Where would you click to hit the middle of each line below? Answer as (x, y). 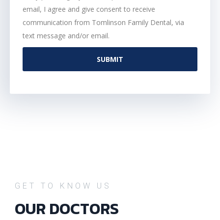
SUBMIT (110, 59)
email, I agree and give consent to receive (89, 9)
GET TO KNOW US (63, 186)
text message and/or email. (66, 36)
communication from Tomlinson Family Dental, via (103, 23)
